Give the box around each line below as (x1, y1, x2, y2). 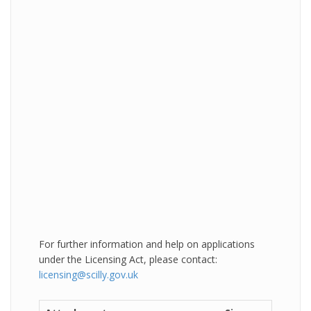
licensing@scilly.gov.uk (39, 268, 138, 281)
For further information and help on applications (39, 237, 255, 251)
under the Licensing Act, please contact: (39, 253, 217, 266)
